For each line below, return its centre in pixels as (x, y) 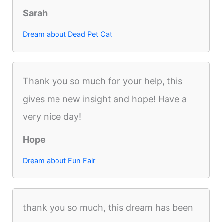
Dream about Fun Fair (59, 160)
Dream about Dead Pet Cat (68, 34)
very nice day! (52, 116)
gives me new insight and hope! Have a (105, 99)
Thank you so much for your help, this (103, 81)
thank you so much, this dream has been (108, 207)
